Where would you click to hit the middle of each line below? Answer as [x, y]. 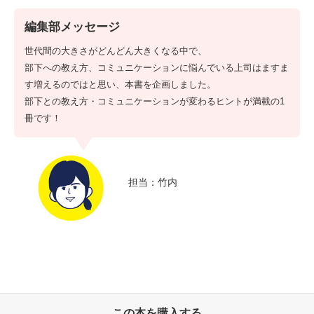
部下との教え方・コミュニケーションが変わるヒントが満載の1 [155, 101]
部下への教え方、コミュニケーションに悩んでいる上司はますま [157, 67]
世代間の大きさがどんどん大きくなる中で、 [116, 50]
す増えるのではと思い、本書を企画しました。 [120, 84]
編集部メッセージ [72, 27]
